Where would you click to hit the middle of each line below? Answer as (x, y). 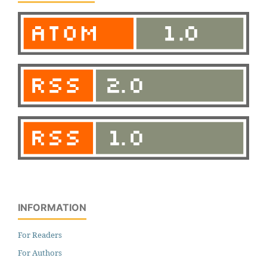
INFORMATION (52, 207)
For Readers (40, 235)
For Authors (40, 252)
